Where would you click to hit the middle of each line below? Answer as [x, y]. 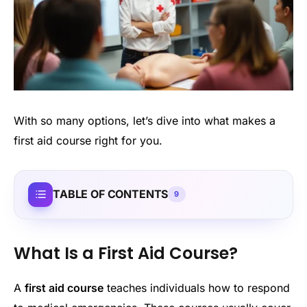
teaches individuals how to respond [197, 288]
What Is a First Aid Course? [126, 254]
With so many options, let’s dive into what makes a [145, 120]
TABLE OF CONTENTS [111, 194]
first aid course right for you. [88, 140]
